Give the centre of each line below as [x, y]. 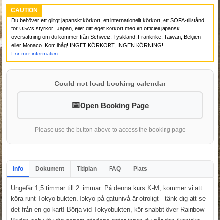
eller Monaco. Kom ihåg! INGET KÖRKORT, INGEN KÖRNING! [87, 45]
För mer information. [35, 53]
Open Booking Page [114, 105]
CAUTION [24, 10]
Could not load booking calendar [110, 83]
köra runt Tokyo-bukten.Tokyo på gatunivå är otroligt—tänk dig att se [108, 198]
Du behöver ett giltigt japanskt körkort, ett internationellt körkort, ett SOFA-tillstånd [108, 20]
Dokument [50, 169]
